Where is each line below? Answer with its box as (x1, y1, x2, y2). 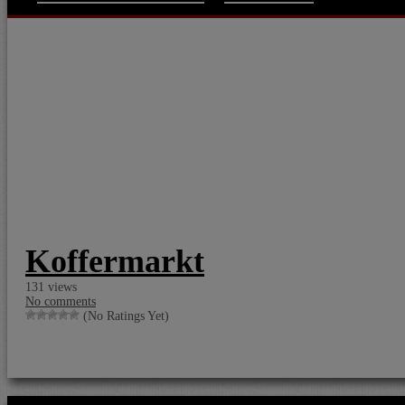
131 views (25, 280, 77, 294)
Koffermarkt (25, 243, 204, 279)
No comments (25, 295, 96, 308)
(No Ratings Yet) (80, 309, 169, 323)
